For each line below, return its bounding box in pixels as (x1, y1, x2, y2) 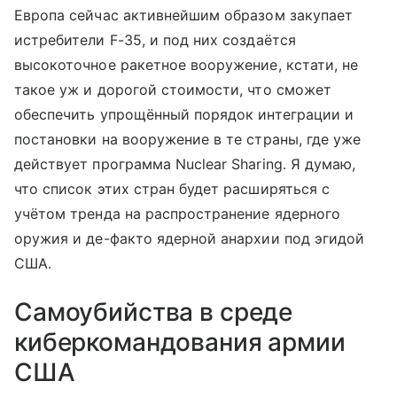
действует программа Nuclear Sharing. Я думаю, (14, 154, 356, 173)
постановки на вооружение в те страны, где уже (14, 129, 362, 148)
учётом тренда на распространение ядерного (14, 204, 340, 222)
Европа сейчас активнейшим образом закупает (14, 5, 354, 24)
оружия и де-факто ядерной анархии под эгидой (14, 229, 365, 247)
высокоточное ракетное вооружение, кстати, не (14, 55, 359, 74)
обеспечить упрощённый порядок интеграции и (14, 105, 354, 123)
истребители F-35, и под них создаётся (14, 30, 296, 49)
